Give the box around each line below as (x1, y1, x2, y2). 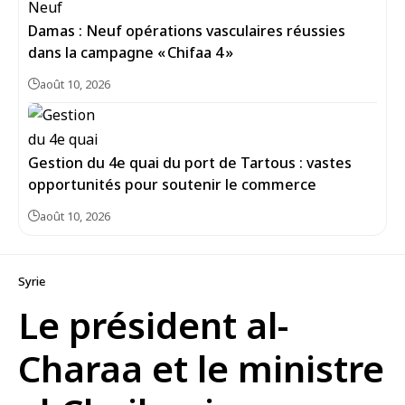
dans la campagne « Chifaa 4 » (28, 42, 237, 62)
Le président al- (18, 300, 288, 350)
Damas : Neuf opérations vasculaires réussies (28, 21, 345, 41)
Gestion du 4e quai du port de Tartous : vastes (28, 153, 352, 173)
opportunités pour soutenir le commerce (28, 174, 316, 194)
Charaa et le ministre (18, 344, 384, 393)
